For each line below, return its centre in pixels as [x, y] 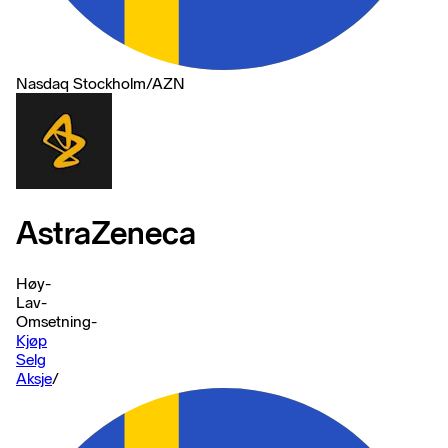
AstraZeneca [106, 233]
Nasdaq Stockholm [81, 83]
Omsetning [53, 321]
